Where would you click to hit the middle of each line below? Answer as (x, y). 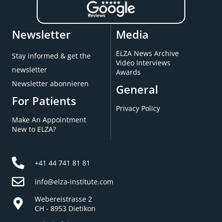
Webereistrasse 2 (64, 199)
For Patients (44, 100)
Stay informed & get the (51, 55)
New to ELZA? (34, 129)
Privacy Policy (138, 108)
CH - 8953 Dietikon (65, 208)
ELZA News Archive (147, 53)
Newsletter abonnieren (50, 83)
